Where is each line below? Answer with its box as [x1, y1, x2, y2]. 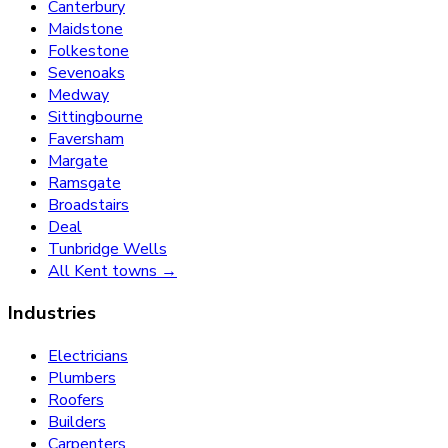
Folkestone [48, 39, 129, 62]
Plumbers [48, 367, 116, 390]
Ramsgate [48, 171, 121, 194]
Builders [48, 411, 106, 434]
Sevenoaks [48, 61, 125, 84]
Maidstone [48, 17, 123, 40]
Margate [48, 149, 108, 172]
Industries [8, 300, 96, 327]
